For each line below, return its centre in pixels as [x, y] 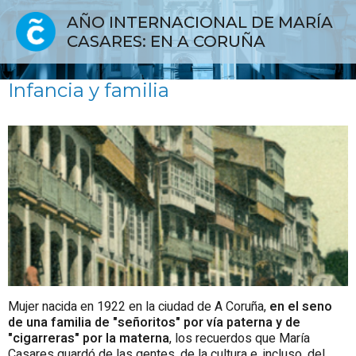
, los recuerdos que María [240, 339]
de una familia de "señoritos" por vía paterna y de [154, 323]
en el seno [301, 307]
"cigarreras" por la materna [89, 339]
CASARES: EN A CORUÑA [166, 41]
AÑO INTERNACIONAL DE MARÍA [200, 22]
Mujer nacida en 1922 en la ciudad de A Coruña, [139, 307]
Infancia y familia [89, 90]
